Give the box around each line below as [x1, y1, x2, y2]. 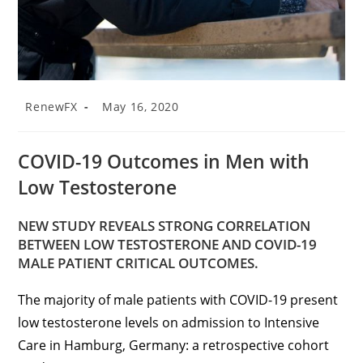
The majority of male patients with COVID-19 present [18, 291, 339, 310]
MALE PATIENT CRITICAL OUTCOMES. [18, 254, 259, 273]
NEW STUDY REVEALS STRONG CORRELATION [18, 216, 311, 236]
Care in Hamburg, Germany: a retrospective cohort [18, 336, 330, 355]
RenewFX [25, 99, 78, 115]
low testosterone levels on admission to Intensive [18, 314, 320, 332]
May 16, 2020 [102, 99, 179, 115]
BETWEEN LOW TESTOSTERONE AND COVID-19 [18, 235, 318, 254]
